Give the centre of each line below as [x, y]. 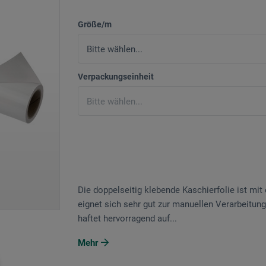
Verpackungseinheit [116, 77]
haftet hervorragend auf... [127, 219]
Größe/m [95, 25]
